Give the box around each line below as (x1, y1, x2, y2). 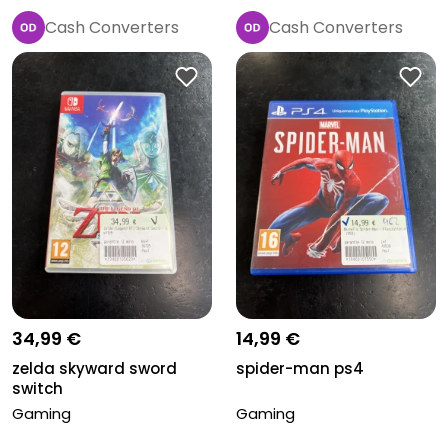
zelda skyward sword (12, 357, 177, 379)
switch (12, 377, 63, 399)
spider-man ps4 (236, 357, 364, 379)
